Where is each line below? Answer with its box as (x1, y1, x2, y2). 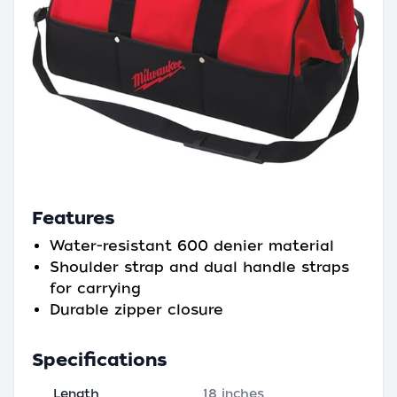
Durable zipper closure (50, 300, 223, 318)
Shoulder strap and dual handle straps (50, 258, 349, 276)
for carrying (50, 279, 141, 297)
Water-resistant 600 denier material (50, 237, 334, 254)
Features (32, 206, 115, 229)
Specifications (32, 348, 167, 370)
